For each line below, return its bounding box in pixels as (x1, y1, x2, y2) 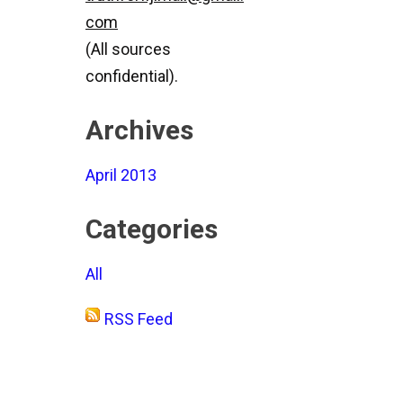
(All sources (85, 40, 171, 58)
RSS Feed (104, 309, 173, 328)
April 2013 (85, 166, 157, 184)
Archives (85, 114, 193, 146)
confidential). (85, 67, 178, 85)
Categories (85, 213, 218, 245)
